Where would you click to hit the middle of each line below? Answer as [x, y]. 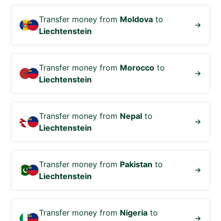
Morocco [137, 68]
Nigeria [134, 213]
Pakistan [136, 165]
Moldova [137, 19]
